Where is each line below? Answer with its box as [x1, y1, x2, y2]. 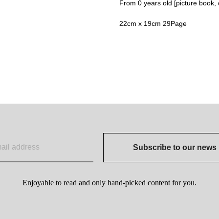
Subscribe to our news [133, 143, 217, 152]
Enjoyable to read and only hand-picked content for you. [22, 178, 197, 187]
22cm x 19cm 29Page [119, 20, 187, 28]
